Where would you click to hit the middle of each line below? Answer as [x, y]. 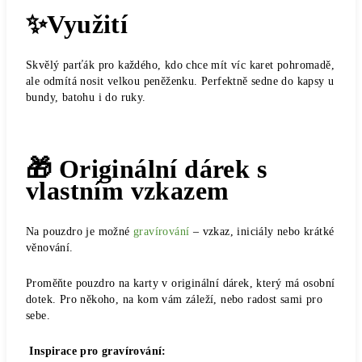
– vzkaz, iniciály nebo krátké [262, 232]
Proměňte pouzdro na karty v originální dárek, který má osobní [181, 283]
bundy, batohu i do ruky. [86, 97]
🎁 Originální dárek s [146, 169]
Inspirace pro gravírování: [96, 351]
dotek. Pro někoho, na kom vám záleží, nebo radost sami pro [175, 299]
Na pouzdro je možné [80, 232]
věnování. [52, 248]
